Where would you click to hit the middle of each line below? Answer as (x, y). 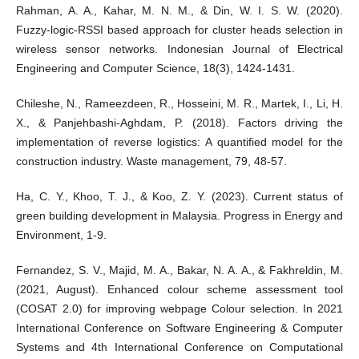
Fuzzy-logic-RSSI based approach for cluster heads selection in (179, 30)
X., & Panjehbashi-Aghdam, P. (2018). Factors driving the (179, 123)
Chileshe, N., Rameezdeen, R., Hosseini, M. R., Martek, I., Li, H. (179, 104)
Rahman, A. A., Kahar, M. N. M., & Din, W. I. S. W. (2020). (179, 11)
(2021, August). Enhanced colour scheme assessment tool (179, 290)
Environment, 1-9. (61, 235)
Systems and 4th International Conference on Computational (179, 347)
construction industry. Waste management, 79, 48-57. (151, 161)
